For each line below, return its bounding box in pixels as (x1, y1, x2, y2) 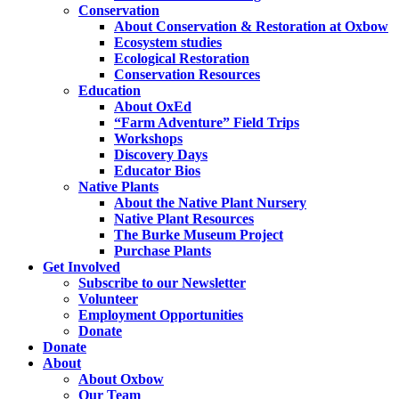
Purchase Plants (114, 242, 211, 258)
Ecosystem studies (114, 34, 222, 50)
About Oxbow (78, 370, 164, 387)
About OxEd (114, 98, 191, 114)
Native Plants (78, 178, 159, 194)
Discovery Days (114, 146, 208, 162)
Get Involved (43, 258, 120, 274)
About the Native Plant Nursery (114, 194, 306, 210)
